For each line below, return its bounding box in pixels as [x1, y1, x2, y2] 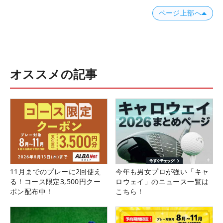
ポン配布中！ [10, 186, 53, 196]
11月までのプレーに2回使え [10, 166, 102, 176]
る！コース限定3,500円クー [10, 176, 101, 186]
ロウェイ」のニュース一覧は [115, 176, 209, 186]
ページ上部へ [158, 9, 202, 17]
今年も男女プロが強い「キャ [115, 166, 209, 176]
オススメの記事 [10, 66, 98, 83]
